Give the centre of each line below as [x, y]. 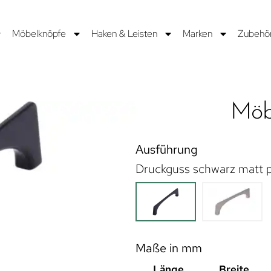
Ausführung [167, 149]
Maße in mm [169, 248]
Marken [197, 33]
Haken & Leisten [124, 33]
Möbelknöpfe [39, 33]
